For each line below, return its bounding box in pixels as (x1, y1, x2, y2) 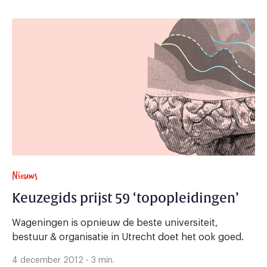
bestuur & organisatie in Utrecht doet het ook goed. (12, 232, 244, 242)
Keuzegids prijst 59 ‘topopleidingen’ (12, 190, 239, 207)
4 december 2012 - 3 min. (12, 256, 114, 265)
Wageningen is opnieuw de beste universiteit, (12, 218, 218, 228)
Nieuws (12, 166, 38, 184)
